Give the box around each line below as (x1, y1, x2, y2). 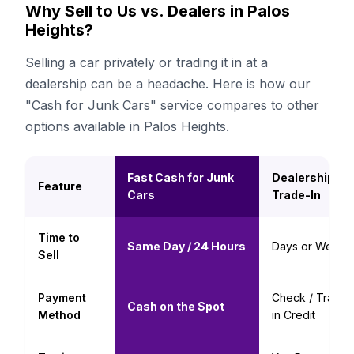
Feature (38, 179, 82, 193)
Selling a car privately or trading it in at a (25, 55, 268, 70)
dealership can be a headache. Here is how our (25, 76, 311, 92)
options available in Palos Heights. (25, 119, 229, 134)
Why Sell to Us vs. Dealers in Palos (25, 2, 290, 21)
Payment (38, 291, 86, 304)
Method (38, 308, 81, 322)
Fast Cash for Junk (127, 171, 234, 184)
